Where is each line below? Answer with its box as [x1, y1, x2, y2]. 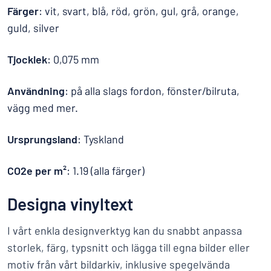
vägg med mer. [7, 101, 78, 114]
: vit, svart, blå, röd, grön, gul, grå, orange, [39, 4, 239, 18]
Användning [7, 84, 65, 97]
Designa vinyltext [7, 194, 133, 214]
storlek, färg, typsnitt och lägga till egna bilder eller [7, 241, 250, 254]
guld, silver [7, 21, 59, 34]
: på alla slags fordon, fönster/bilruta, [65, 84, 240, 97]
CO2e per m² [7, 164, 67, 177]
